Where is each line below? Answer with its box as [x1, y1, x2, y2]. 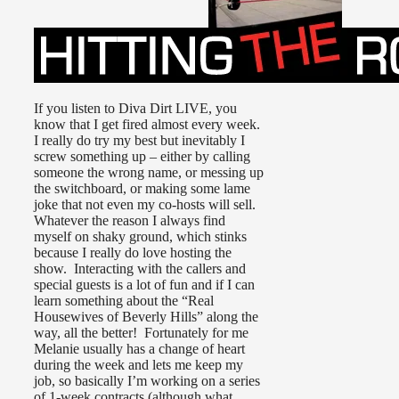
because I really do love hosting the [34, 245, 232, 261]
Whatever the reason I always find [34, 213, 225, 229]
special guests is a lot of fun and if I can [34, 277, 255, 293]
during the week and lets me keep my [34, 357, 243, 373]
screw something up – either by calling [34, 149, 250, 165]
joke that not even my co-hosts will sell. [34, 197, 259, 213]
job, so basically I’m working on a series [34, 373, 260, 389]
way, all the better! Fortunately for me [34, 325, 248, 341]
